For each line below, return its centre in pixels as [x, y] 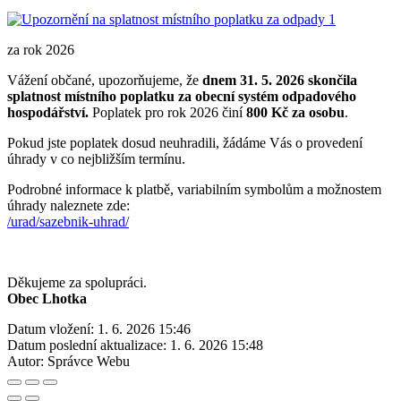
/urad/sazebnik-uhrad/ [68, 221]
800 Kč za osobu [295, 112]
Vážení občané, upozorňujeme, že [105, 80]
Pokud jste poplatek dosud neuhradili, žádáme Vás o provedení [185, 142]
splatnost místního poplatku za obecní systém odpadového [182, 96]
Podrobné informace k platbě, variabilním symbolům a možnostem [194, 189]
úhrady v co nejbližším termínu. [96, 158]
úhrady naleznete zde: [68, 205]
